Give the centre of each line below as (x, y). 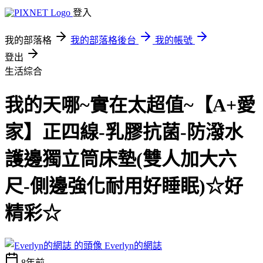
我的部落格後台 (103, 40)
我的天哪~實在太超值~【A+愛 (130, 105)
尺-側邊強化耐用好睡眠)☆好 (124, 186)
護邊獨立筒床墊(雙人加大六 (121, 159)
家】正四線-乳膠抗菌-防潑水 (124, 132)
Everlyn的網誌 (133, 245)
